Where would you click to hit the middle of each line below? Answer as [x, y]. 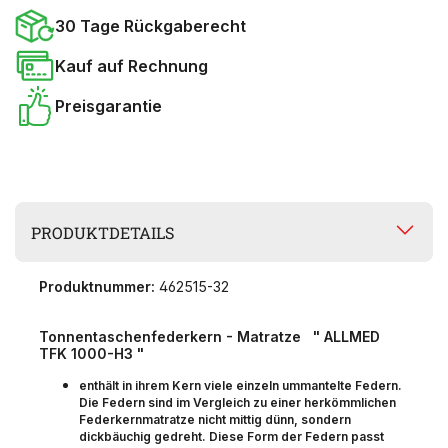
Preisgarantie [108, 105]
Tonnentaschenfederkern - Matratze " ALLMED [209, 337]
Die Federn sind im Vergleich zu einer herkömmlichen [237, 403]
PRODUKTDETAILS [103, 232]
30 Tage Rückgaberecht [150, 25]
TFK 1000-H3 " [91, 354]
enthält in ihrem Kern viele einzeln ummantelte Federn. [240, 386]
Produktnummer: [97, 287]
